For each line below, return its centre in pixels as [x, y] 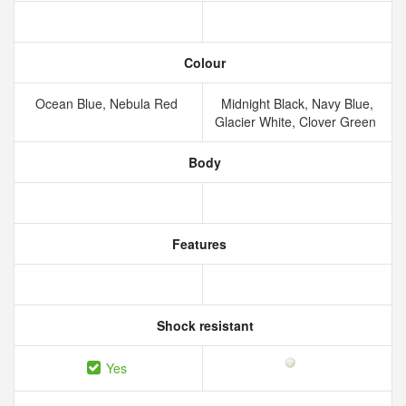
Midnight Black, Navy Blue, [297, 103]
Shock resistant [203, 325]
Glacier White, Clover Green [297, 121]
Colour [203, 63]
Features [198, 244]
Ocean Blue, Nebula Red [108, 103]
